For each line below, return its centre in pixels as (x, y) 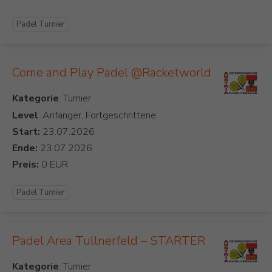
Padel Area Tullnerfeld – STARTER (109, 241)
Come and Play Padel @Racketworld (112, 73)
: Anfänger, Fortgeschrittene (97, 116)
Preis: (25, 165)
